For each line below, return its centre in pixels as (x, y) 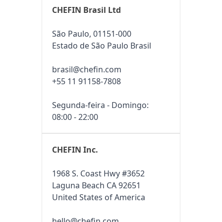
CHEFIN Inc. (75, 150)
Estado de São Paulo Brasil (102, 46)
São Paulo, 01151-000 (92, 34)
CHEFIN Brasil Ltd (86, 10)
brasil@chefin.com (87, 70)
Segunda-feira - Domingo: (100, 105)
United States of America (99, 197)
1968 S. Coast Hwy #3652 (98, 174)
